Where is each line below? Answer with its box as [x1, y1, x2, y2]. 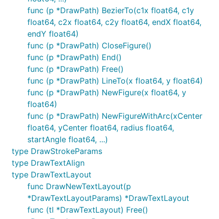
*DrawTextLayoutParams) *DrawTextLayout [27, 193, 189, 203]
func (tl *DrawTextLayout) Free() [27, 205, 148, 215]
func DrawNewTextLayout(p [27, 181, 131, 191]
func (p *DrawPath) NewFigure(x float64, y [27, 88, 186, 97]
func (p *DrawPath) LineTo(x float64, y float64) [27, 76, 203, 86]
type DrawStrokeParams [12, 146, 102, 156]
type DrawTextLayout [12, 170, 91, 179]
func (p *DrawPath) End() [27, 52, 122, 62]
